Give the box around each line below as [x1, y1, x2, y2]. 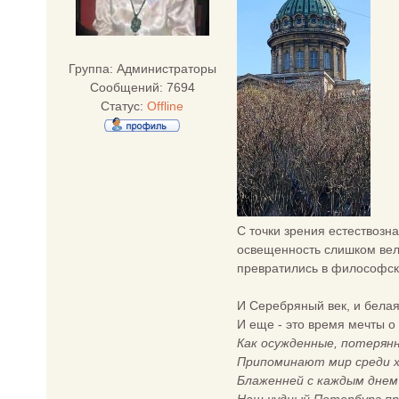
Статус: [101, 99, 147, 113]
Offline [147, 99, 183, 113]
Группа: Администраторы [68, 61, 216, 76]
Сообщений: [89, 80, 167, 94]
